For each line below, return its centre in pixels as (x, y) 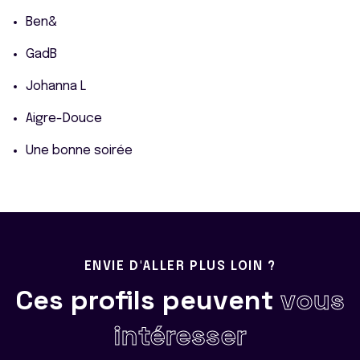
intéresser (180, 335)
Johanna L (56, 86)
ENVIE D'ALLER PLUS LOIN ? (180, 266)
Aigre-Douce (64, 119)
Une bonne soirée (79, 151)
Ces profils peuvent (148, 300)
